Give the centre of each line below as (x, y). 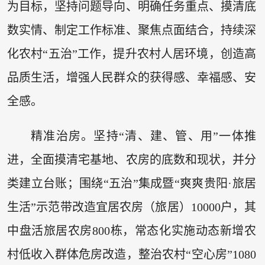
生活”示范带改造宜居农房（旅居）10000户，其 (132, 207)
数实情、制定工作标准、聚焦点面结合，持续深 (132, 30)
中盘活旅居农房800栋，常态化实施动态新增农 (132, 231)
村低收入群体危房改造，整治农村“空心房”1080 (132, 255)
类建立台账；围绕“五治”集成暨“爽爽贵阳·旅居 (132, 184)
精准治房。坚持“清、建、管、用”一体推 (143, 136)
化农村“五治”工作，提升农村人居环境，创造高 (132, 54)
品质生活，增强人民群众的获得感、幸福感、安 (132, 77)
